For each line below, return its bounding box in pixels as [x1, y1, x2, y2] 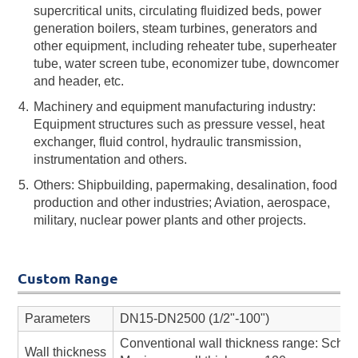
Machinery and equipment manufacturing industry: [34, 99, 316, 113]
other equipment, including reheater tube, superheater [34, 38, 337, 53]
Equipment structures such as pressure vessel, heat [34, 117, 325, 131]
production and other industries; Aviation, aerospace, [34, 195, 331, 209]
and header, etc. [34, 74, 125, 88]
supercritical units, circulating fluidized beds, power [34, 3, 322, 18]
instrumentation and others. [34, 152, 188, 166]
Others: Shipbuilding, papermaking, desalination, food [34, 177, 338, 192]
